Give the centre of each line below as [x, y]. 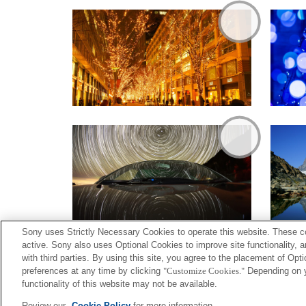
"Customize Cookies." [204, 271]
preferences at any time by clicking [93, 271]
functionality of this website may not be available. [120, 284]
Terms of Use [196, 296]
